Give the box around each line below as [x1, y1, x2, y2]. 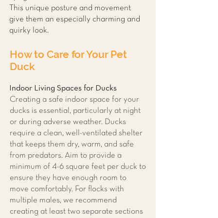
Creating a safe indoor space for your [10, 96, 139, 103]
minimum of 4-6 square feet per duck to [10, 163, 146, 170]
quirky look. [9, 27, 49, 34]
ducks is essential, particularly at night [10, 107, 141, 114]
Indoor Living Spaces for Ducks [9, 85, 117, 92]
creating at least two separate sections [10, 208, 143, 215]
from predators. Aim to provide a [10, 152, 122, 159]
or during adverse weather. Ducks [10, 118, 126, 126]
